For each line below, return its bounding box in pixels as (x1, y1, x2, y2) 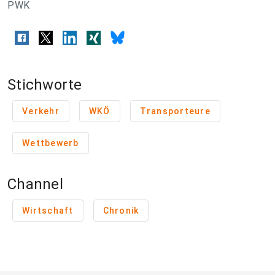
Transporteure (139, 106, 211, 117)
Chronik (103, 206, 139, 216)
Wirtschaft (22, 206, 74, 216)
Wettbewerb (22, 138, 79, 149)
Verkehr (22, 106, 60, 117)
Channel (7, 176, 63, 193)
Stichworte (7, 76, 82, 94)
